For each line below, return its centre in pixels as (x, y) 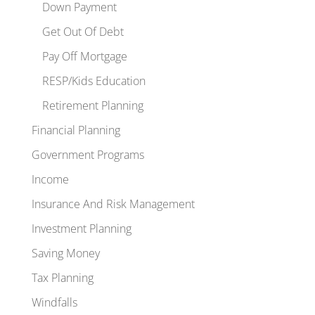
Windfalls (54, 302)
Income (50, 179)
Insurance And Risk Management (113, 204)
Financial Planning (76, 130)
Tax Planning (62, 277)
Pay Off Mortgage (84, 56)
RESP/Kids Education (94, 81)
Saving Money (65, 253)
